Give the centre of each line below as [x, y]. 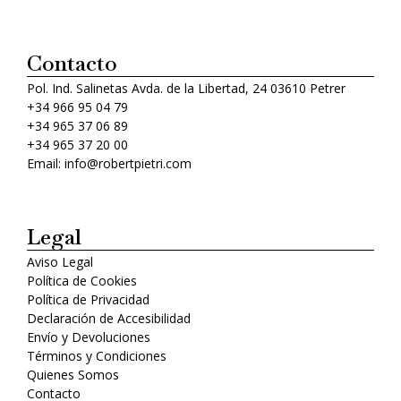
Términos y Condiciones [97, 356]
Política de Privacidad [88, 300]
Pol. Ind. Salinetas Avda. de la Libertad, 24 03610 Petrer [186, 89]
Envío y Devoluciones [89, 337]
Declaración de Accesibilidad [109, 319]
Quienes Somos [73, 375]
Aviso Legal [60, 262]
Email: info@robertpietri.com [109, 164]
